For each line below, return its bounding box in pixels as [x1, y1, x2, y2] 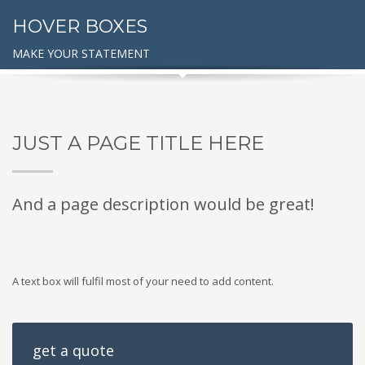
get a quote [33, 341, 114, 360]
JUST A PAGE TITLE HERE [12, 131, 264, 155]
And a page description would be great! [12, 193, 314, 215]
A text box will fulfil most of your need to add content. [12, 274, 274, 288]
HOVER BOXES [12, 15, 147, 37]
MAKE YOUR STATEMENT [12, 46, 150, 61]
